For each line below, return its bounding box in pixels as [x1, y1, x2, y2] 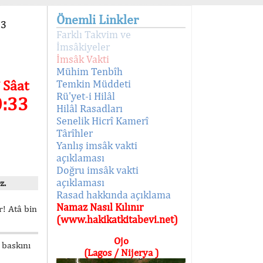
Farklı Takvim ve [56, 28, 131, 41]
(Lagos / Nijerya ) [83, 247, 159, 258]
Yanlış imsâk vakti [56, 139, 137, 151]
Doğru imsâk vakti [56, 164, 139, 176]
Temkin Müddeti [56, 77, 131, 90]
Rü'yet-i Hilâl [56, 90, 115, 102]
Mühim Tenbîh [56, 65, 123, 77]
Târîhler [56, 127, 93, 139]
